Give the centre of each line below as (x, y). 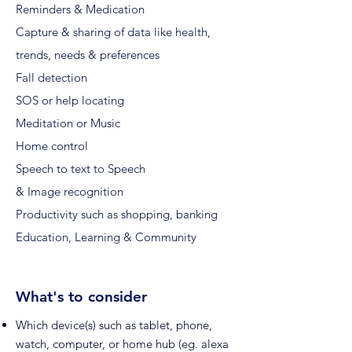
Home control (52, 146)
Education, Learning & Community (106, 237)
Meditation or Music (68, 123)
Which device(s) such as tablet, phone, (114, 325)
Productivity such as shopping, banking (117, 214)
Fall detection (51, 77)
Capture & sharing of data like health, (113, 32)
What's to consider (81, 297)
